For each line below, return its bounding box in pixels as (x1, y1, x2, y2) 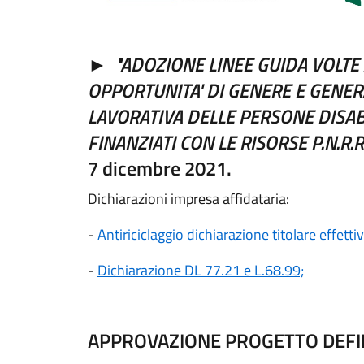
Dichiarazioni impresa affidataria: (88, 188, 289, 210)
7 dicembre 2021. (88, 154, 232, 183)
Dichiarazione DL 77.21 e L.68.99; (97, 259, 304, 281)
